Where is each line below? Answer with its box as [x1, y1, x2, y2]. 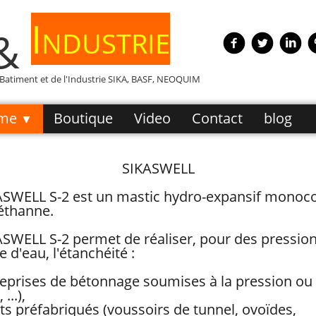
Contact [192, 109, 243, 128]
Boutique [54, 109, 113, 128]
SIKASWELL [121, 159, 195, 178]
